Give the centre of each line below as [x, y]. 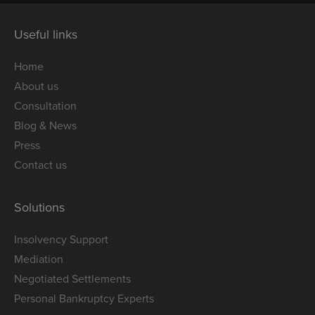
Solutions [39, 207]
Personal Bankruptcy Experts [84, 298]
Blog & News [45, 126]
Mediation [39, 259]
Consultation [45, 106]
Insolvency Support [61, 239]
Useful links [46, 34]
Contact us [40, 165]
